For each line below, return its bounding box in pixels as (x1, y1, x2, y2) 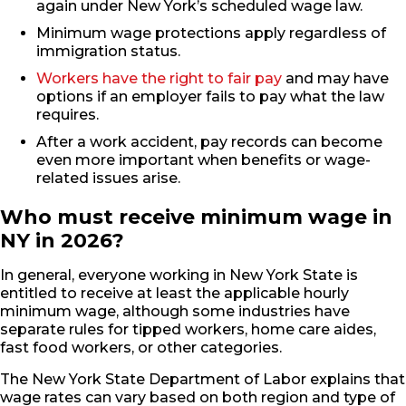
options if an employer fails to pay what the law (36, 87, 384, 105)
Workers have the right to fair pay (36, 69, 282, 87)
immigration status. (36, 42, 180, 60)
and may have (282, 69, 389, 87)
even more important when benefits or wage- (36, 150, 371, 169)
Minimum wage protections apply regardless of (36, 24, 386, 42)
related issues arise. (36, 169, 180, 187)
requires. (36, 105, 99, 123)
